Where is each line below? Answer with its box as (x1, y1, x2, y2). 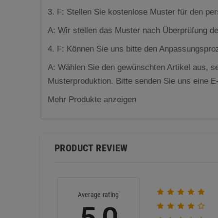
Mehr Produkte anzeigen (48, 94, 136, 104)
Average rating (77, 191, 119, 199)
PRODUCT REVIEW (54, 143, 128, 154)
